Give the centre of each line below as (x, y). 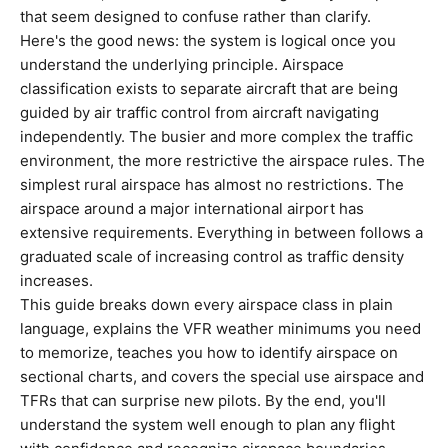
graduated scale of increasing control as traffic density (212, 256)
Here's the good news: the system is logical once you (208, 40)
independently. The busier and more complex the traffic (216, 136)
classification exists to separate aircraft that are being (209, 88)
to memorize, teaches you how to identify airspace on (209, 352)
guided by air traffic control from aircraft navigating (199, 112)
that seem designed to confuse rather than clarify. (195, 16)
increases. (56, 280)
